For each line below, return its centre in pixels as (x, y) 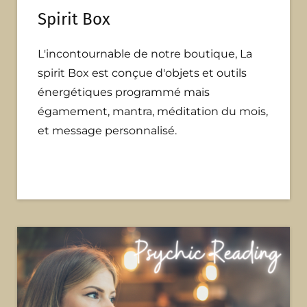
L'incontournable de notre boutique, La (145, 54)
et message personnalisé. (107, 131)
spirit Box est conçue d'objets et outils (142, 73)
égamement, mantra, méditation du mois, (153, 112)
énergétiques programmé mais (124, 93)
